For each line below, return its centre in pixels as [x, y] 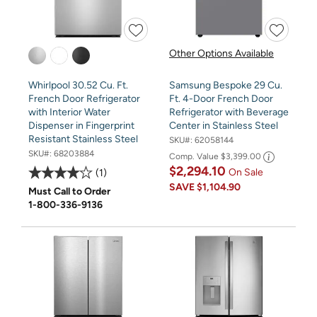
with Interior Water [69, 113]
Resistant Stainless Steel [83, 139]
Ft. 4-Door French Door [221, 99]
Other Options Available [221, 54]
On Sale [246, 172]
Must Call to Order [69, 192]
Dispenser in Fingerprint [81, 126]
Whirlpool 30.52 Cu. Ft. [78, 86]
